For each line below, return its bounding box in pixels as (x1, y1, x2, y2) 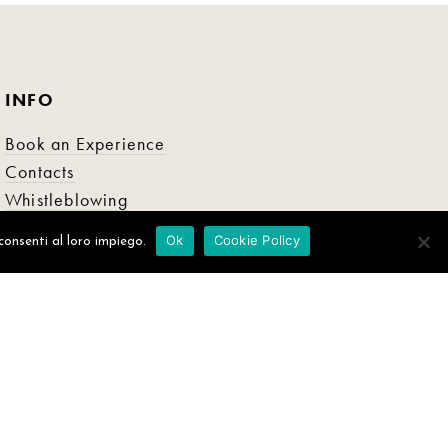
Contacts (5, 160, 75, 184)
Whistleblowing (5, 188, 128, 212)
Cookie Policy (213, 232, 300, 248)
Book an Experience (5, 132, 166, 156)
